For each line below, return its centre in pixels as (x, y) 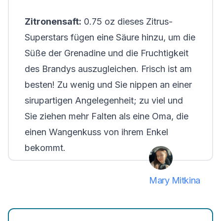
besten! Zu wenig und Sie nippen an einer (108, 85)
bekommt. (45, 148)
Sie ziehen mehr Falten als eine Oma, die (107, 116)
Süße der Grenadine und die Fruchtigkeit (107, 53)
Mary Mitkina (175, 180)
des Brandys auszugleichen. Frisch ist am (108, 69)
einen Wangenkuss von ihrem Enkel (96, 132)
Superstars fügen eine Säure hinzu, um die (110, 37)
